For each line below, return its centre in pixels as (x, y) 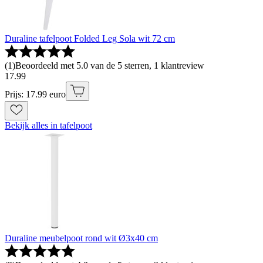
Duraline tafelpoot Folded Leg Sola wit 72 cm (90, 38)
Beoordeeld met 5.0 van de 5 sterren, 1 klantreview (110, 65)
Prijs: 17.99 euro (35, 94)
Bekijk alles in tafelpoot (48, 125)
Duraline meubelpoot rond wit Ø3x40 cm (81, 238)
